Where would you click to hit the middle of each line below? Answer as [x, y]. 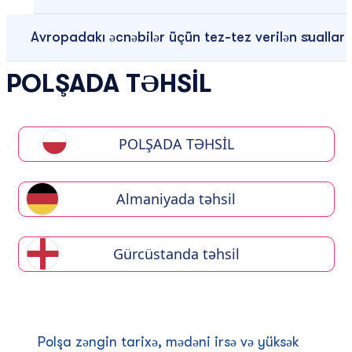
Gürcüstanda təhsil [176, 254]
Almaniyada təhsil [176, 199]
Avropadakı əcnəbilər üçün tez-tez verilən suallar [187, 37]
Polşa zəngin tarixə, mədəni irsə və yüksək [168, 342]
